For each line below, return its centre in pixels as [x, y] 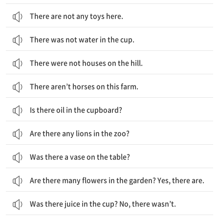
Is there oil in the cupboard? [76, 109]
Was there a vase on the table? [80, 156]
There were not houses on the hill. [86, 63]
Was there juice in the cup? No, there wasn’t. [103, 203]
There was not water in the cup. [82, 39]
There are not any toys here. [77, 16]
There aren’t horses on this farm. [84, 86]
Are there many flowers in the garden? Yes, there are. [117, 180]
